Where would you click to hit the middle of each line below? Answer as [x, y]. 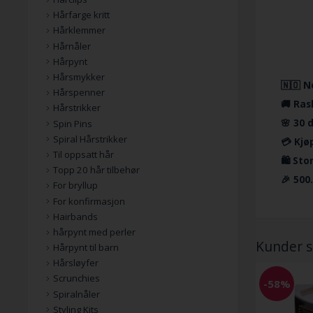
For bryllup [75, 185]
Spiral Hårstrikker [90, 139]
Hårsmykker [79, 77]
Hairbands [75, 216]
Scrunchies [77, 278]
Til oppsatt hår [83, 154]
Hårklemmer [79, 30]
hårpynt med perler [94, 232]
